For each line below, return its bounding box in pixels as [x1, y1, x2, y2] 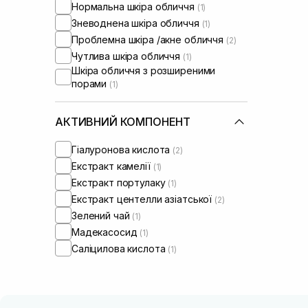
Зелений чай [71, 209, 133, 221]
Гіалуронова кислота [71, 143, 173, 155]
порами [71, 78, 110, 89]
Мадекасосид [71, 225, 140, 238]
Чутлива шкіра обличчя [71, 49, 183, 62]
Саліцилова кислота [71, 242, 168, 254]
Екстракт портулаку [71, 176, 168, 188]
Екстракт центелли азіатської [71, 192, 214, 205]
